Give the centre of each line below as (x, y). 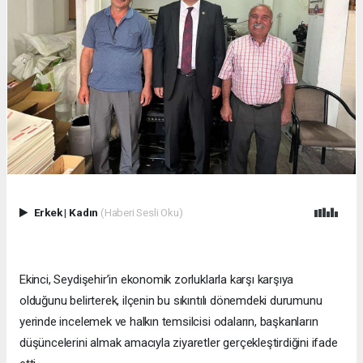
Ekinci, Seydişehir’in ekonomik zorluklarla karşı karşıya (157, 280)
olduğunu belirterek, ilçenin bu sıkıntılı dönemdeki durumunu (171, 301)
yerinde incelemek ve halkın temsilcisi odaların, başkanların (169, 322)
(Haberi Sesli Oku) (141, 213)
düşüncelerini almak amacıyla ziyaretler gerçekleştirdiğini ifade (179, 343)
